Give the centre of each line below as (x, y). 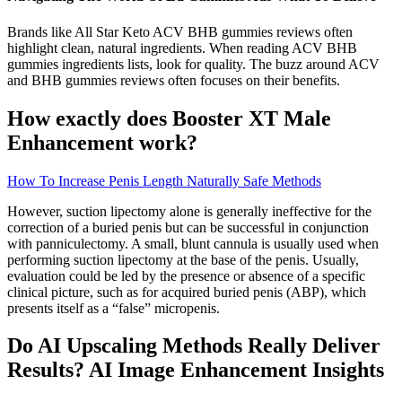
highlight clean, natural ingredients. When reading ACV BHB (182, 48)
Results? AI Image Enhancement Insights (196, 370)
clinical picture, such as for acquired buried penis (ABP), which (187, 292)
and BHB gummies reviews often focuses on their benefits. (174, 80)
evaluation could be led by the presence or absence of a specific (186, 275)
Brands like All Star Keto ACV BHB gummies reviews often (180, 31)
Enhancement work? (102, 142)
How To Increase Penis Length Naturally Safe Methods (164, 180)
